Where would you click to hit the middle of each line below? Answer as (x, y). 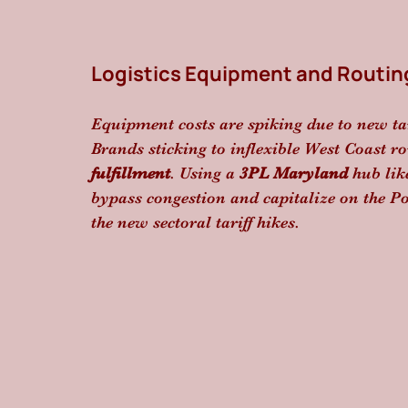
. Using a (205, 173)
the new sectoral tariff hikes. (195, 222)
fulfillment (131, 173)
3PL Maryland (294, 173)
